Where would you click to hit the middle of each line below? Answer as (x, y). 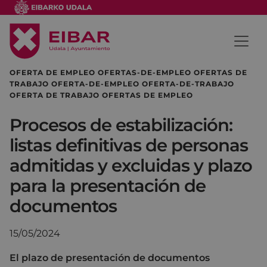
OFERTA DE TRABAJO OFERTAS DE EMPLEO (101, 95)
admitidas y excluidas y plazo (131, 165)
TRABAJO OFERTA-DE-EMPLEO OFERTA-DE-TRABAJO (122, 83)
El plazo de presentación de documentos (110, 257)
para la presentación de (108, 185)
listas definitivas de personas (129, 145)
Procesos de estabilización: (121, 125)
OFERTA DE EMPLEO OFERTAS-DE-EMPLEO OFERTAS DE (128, 72)
